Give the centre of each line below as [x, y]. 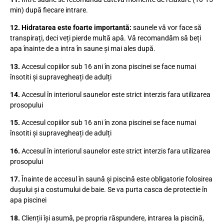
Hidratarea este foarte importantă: [76, 28]
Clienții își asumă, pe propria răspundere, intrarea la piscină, [113, 218]
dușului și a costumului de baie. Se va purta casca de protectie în [109, 190]
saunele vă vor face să [166, 28]
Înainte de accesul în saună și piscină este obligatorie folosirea [117, 179]
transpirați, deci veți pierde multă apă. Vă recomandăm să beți [105, 38]
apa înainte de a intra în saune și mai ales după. [83, 49]
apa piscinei [28, 200]
